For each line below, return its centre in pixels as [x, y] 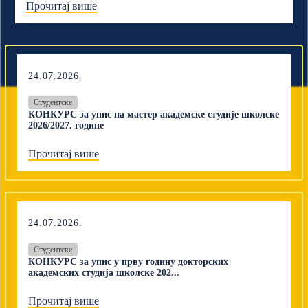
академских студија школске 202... [104, 273]
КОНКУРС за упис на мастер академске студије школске [154, 114]
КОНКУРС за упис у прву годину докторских [129, 262]
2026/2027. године [66, 125]
